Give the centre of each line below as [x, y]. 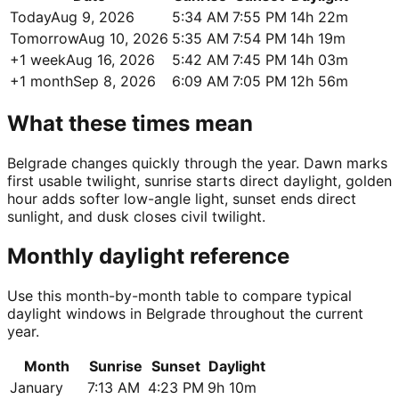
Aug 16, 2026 [110, 60]
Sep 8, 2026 [114, 81]
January [37, 387]
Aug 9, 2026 [93, 17]
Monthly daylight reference [148, 256]
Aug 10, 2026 [123, 39]
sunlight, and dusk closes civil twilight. [136, 216]
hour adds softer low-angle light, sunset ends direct [182, 198]
